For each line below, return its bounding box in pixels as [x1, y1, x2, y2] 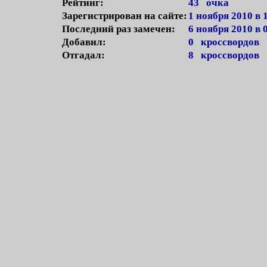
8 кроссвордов [188, 49, 259, 61]
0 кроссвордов [188, 36, 259, 48]
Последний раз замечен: [62, 23, 175, 35]
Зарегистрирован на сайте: [62, 10, 187, 21]
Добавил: [62, 36, 106, 48]
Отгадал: [62, 49, 105, 61]
